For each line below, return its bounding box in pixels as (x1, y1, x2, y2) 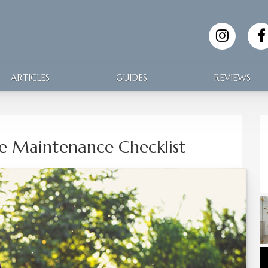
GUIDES (115, 72, 147, 83)
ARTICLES (10, 72, 50, 83)
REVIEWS (213, 72, 251, 83)
